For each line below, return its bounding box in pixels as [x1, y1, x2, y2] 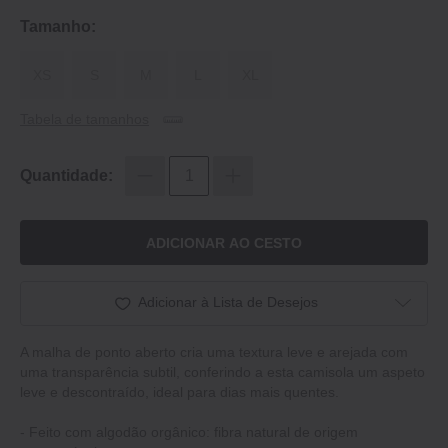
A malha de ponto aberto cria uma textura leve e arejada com [20, 344, 408, 361]
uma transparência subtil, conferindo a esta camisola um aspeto [20, 364, 425, 381]
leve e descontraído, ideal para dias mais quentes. [20, 384, 339, 401]
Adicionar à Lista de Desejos [137, 294, 318, 311]
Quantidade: [20, 167, 113, 185]
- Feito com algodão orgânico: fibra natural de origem [20, 424, 358, 441]
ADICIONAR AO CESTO [146, 234, 302, 251]
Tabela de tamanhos [20, 111, 149, 127]
